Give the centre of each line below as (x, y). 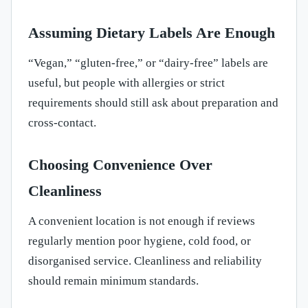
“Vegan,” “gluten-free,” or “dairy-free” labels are (148, 63)
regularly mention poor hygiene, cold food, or (140, 241)
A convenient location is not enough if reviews (142, 221)
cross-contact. (62, 123)
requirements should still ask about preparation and (153, 103)
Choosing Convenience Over (120, 165)
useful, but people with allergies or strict (126, 83)
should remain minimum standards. (113, 281)
